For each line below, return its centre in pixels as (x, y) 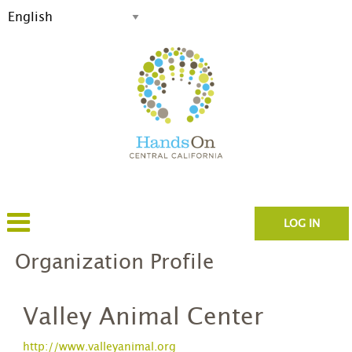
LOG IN (301, 224)
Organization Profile (115, 262)
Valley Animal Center (143, 317)
